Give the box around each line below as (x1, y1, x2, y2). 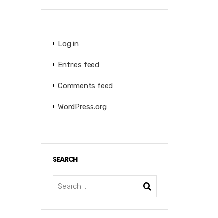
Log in (57, 39, 79, 48)
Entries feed (57, 60, 99, 69)
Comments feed (57, 81, 113, 90)
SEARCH (52, 154, 77, 164)
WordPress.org (57, 102, 107, 111)
